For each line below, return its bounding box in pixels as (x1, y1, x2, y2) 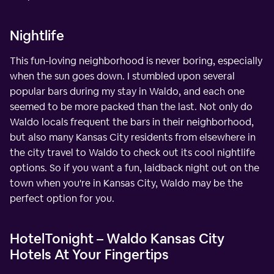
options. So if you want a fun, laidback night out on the (10, 161, 259, 174)
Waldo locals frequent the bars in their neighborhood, (10, 115, 254, 128)
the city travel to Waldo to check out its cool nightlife (10, 146, 255, 159)
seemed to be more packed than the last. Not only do (10, 100, 253, 113)
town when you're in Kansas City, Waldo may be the (10, 176, 243, 190)
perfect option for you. (10, 191, 114, 205)
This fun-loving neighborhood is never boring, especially (10, 54, 262, 67)
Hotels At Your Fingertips (10, 245, 169, 263)
